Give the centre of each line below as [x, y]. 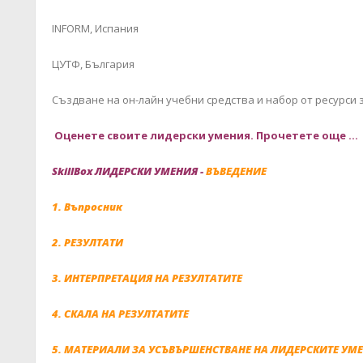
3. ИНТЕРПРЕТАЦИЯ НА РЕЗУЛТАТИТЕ [147, 278]
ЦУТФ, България [93, 64]
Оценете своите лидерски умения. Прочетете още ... [206, 135]
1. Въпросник [87, 206]
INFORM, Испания [95, 28]
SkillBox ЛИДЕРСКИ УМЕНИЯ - [128, 171]
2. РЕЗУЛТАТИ [87, 242]
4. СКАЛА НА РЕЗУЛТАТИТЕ [120, 313]
